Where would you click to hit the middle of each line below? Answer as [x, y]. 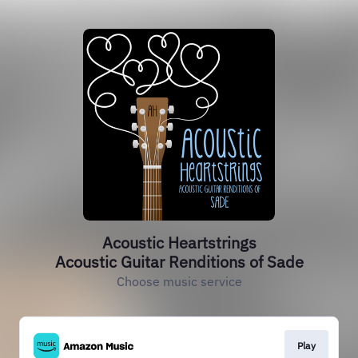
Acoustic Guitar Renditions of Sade [179, 262]
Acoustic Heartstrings [179, 243]
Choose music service [179, 281]
